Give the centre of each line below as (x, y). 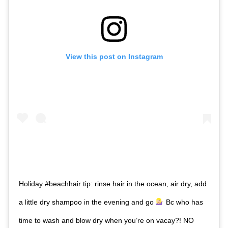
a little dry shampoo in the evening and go (87, 202)
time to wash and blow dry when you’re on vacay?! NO (106, 220)
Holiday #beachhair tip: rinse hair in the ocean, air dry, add (113, 183)
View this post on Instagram (114, 56)
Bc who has (183, 202)
